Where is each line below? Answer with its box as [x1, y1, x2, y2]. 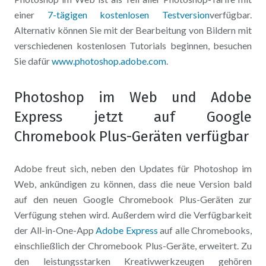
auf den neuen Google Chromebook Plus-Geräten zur [14, 194, 252, 205]
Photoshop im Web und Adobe [14, 89, 252, 106]
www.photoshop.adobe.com [52, 55, 166, 67]
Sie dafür [14, 55, 52, 67]
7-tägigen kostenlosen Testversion [47, 9, 210, 21]
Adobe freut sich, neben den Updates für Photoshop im [14, 163, 252, 175]
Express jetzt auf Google [14, 109, 252, 126]
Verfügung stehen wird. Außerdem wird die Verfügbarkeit [14, 209, 252, 221]
